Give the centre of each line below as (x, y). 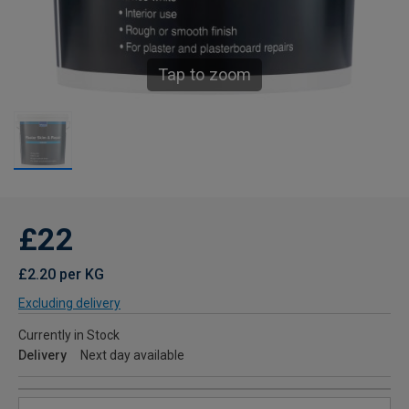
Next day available (132, 355)
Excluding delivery (69, 303)
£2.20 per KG (61, 274)
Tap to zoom (204, 74)
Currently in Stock (69, 335)
